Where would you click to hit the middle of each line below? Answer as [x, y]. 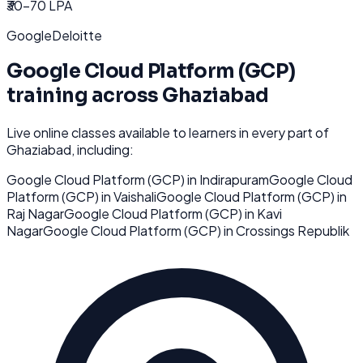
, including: [102, 150]
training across [85, 96]
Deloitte [77, 35]
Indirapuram [234, 180]
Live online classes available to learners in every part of [168, 133]
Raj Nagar [35, 214]
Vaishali [135, 197]
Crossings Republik [293, 231]
